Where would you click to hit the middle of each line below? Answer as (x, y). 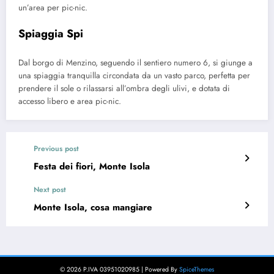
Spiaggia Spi (51, 34)
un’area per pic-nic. (53, 8)
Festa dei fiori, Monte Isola (92, 166)
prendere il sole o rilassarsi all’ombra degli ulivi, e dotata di (124, 88)
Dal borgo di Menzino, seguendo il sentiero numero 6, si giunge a (135, 62)
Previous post (56, 148)
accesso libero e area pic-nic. (70, 101)
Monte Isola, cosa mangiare (93, 207)
